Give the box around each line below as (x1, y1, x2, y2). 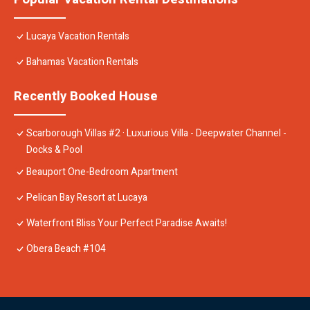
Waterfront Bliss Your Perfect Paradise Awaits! (26, 216, 227, 231)
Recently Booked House (14, 86, 158, 107)
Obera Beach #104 (26, 241, 106, 257)
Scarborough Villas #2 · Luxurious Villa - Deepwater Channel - (26, 126, 286, 141)
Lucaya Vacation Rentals (26, 29, 129, 44)
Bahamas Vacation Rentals (26, 55, 138, 70)
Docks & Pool (26, 143, 82, 158)
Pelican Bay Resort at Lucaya (26, 190, 147, 206)
